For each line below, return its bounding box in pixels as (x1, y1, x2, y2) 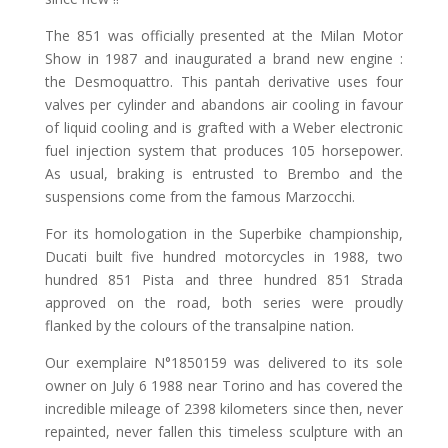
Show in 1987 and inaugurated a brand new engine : (44, 49, 404, 69)
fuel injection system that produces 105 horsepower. (44, 141, 404, 161)
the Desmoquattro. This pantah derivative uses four (44, 72, 404, 92)
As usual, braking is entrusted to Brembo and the (44, 164, 404, 184)
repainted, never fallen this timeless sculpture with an (44, 422, 404, 442)
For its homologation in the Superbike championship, (44, 224, 404, 244)
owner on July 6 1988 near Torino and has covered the (44, 376, 404, 396)
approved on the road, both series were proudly (44, 293, 404, 313)
